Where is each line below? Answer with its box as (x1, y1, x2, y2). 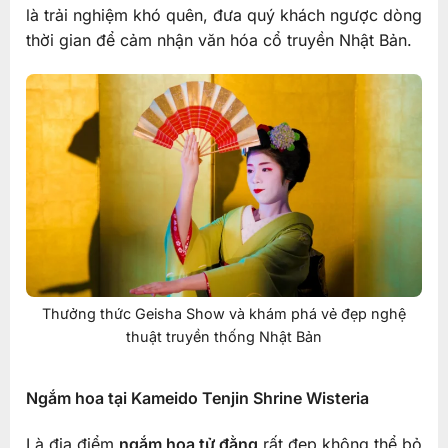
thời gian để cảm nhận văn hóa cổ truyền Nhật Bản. (25, 29, 412, 50)
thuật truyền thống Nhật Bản (126, 328, 322, 346)
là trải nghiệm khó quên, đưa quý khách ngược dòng (25, 4, 423, 25)
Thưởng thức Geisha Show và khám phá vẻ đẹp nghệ (42, 305, 406, 323)
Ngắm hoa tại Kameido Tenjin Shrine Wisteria (25, 388, 369, 409)
